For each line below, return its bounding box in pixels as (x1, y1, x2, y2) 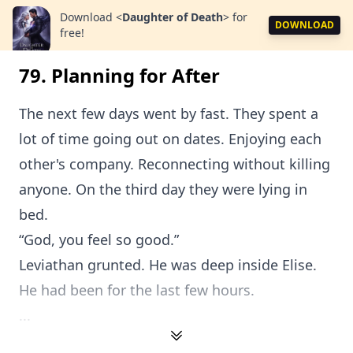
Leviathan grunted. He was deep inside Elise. (19, 255, 317, 274)
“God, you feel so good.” (19, 230, 179, 249)
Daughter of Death (122, 9, 223, 24)
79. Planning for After (19, 62, 220, 88)
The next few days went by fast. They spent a (19, 104, 318, 123)
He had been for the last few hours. (19, 281, 255, 299)
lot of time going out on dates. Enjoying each (19, 129, 321, 148)
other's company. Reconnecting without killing (19, 154, 330, 173)
